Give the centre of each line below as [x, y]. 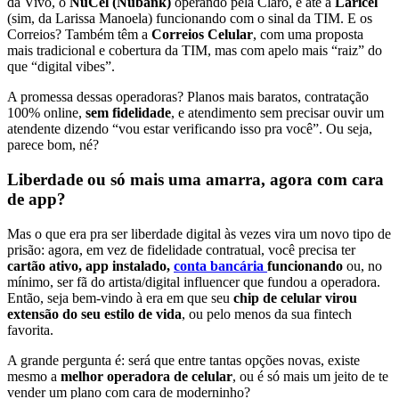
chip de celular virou [295, 297]
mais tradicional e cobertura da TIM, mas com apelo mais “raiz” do [195, 51]
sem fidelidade [128, 113]
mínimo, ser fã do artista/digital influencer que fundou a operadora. [194, 281]
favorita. [30, 330]
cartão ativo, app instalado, [90, 265]
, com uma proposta [308, 35]
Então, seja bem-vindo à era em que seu [120, 297]
